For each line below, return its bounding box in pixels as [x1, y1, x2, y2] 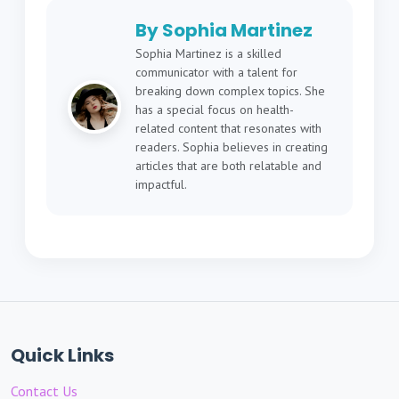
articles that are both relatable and [135, 157, 322, 174]
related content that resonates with [135, 119, 322, 136]
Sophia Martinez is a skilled [135, 45, 281, 61]
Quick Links [11, 342, 114, 368]
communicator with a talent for [135, 63, 297, 80]
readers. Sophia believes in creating [135, 138, 328, 155]
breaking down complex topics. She [135, 82, 325, 99]
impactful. [135, 175, 187, 192]
